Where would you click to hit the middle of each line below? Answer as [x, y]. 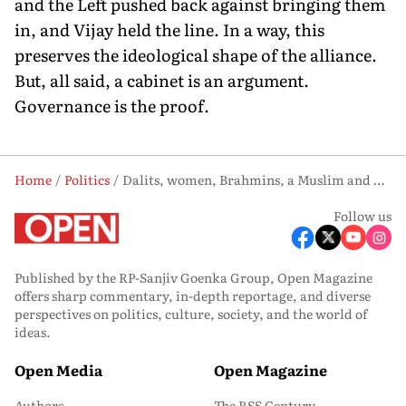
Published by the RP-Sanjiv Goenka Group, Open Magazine [193, 277]
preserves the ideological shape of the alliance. [196, 54]
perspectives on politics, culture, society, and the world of [191, 313]
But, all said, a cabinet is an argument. [162, 80]
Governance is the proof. [112, 105]
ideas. [33, 331]
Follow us [362, 215]
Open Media [58, 369]
